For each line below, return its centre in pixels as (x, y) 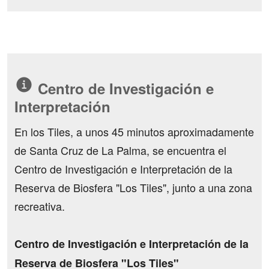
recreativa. (40, 206)
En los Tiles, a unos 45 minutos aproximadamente (134, 131)
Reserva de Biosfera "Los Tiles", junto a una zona (133, 187)
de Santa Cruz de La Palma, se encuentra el (120, 150)
